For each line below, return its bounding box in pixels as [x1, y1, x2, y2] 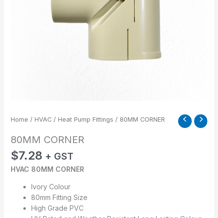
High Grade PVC [31, 204, 84, 213]
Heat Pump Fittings [57, 116, 113, 124]
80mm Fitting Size [31, 193, 88, 202]
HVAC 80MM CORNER [10, 165, 84, 174]
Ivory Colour [31, 182, 71, 191]
